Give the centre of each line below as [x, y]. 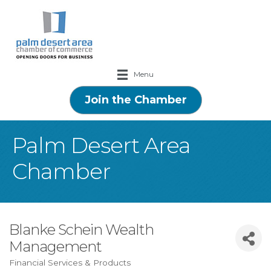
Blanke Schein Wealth [81, 229]
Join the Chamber [135, 100]
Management [55, 246]
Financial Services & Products [70, 262]
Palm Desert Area [101, 145]
